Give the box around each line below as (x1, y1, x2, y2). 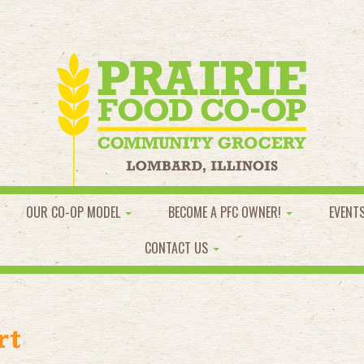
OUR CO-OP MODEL (26, 202, 123, 222)
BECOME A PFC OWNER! (168, 202, 284, 222)
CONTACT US (145, 238, 211, 258)
